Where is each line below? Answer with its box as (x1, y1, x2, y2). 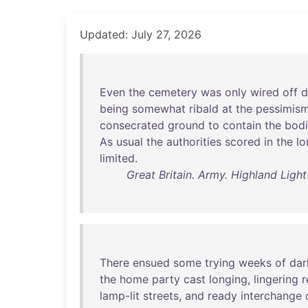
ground (168, 118, 205, 132)
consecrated (100, 118, 164, 132)
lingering (254, 272, 298, 286)
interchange (241, 289, 302, 302)
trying (205, 256, 235, 269)
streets (143, 289, 179, 302)
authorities (166, 135, 221, 148)
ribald (189, 102, 219, 115)
